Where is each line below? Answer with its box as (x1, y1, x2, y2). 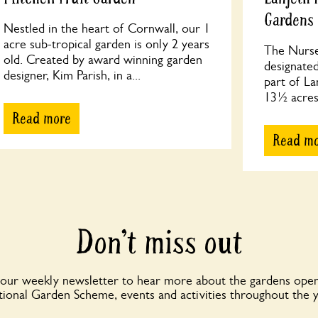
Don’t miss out (75, 222, 243, 264)
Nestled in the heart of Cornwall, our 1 (4, 21, 211, 35)
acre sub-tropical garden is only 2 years (4, 37, 210, 51)
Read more (12, 109, 72, 128)
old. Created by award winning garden (4, 53, 203, 67)
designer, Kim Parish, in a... (4, 68, 141, 82)
